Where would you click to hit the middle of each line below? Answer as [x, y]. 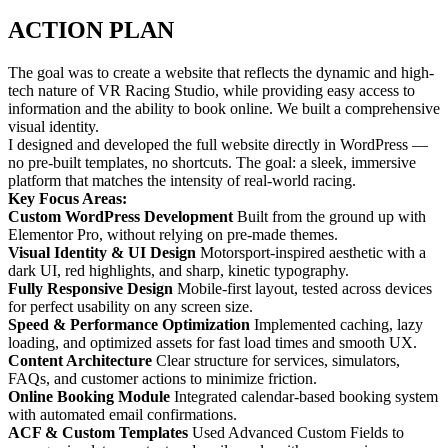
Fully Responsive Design [92, 289]
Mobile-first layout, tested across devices [304, 289]
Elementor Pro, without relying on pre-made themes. [173, 235]
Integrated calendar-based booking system [306, 397]
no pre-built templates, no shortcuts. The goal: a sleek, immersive [212, 163]
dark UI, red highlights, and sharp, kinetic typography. [178, 271]
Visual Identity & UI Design [104, 253]
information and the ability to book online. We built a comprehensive [224, 109]
